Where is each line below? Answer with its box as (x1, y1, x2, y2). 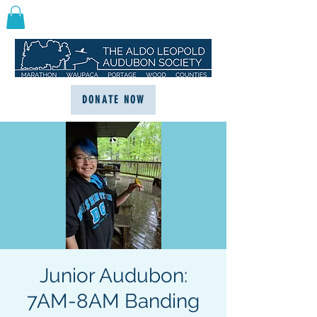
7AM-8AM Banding (27, 289, 200, 313)
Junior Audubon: (39, 264, 188, 288)
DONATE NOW (81, 93, 145, 107)
